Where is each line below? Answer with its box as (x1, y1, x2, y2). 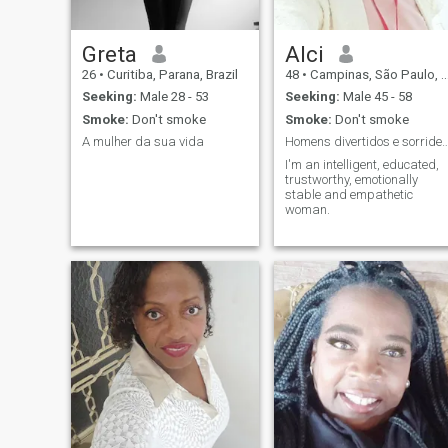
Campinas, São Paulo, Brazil (306, 66, 441, 82)
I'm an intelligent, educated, (284, 156, 439, 172)
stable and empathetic (284, 186, 413, 202)
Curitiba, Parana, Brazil (103, 66, 238, 82)
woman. (284, 201, 330, 217)
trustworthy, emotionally (284, 171, 418, 187)
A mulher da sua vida (81, 134, 204, 150)
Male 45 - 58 (339, 89, 412, 105)
